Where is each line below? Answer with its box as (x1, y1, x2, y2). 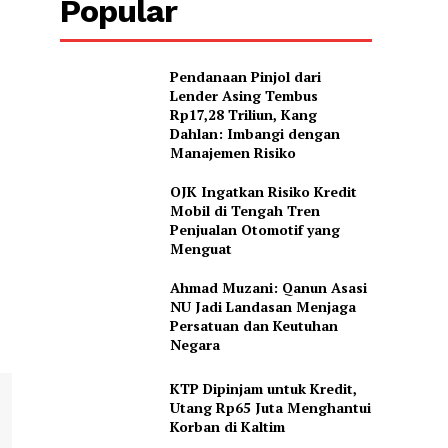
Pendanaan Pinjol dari (169, 67, 321, 87)
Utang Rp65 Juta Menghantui (169, 397, 371, 417)
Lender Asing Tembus (169, 86, 318, 106)
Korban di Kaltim (169, 416, 285, 436)
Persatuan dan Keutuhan (169, 316, 338, 336)
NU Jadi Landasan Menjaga (169, 297, 356, 317)
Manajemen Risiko (169, 143, 296, 163)
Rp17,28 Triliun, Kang (169, 105, 317, 125)
